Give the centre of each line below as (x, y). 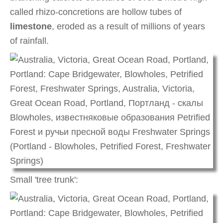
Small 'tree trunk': (44, 179)
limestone (31, 27)
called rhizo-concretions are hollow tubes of (96, 12)
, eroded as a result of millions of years (128, 27)
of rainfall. (29, 41)
